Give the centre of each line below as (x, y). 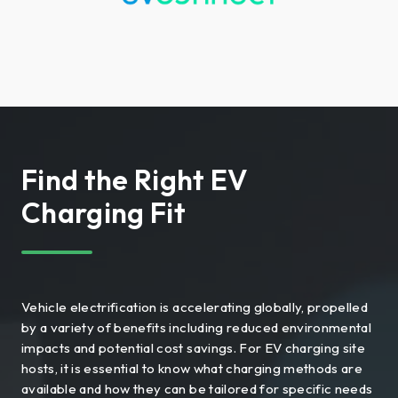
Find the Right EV (135, 179)
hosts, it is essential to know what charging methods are (192, 368)
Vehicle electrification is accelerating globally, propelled (195, 306)
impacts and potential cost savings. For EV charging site (194, 347)
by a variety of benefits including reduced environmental (197, 327)
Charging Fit (104, 212)
